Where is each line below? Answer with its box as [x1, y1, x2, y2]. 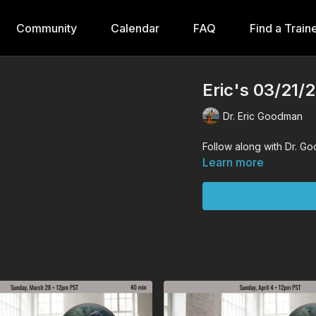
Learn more [202, 155, 265, 169]
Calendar [110, 21, 159, 35]
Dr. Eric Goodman [223, 109, 303, 122]
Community [16, 21, 77, 35]
